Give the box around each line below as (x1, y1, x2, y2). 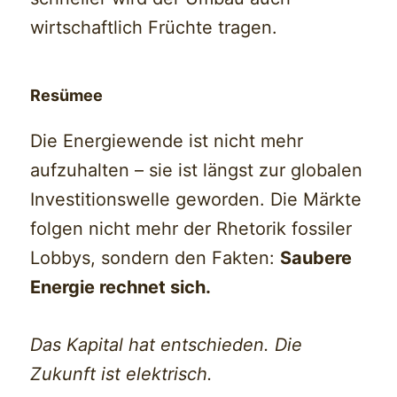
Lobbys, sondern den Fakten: (30, 247, 281, 269)
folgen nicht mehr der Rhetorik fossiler (30, 218, 353, 240)
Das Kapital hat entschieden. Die (30, 334, 303, 356)
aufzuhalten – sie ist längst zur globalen (30, 160, 363, 182)
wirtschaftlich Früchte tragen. (30, 17, 278, 39)
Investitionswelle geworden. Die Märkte (30, 189, 362, 211)
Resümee (30, 86, 104, 105)
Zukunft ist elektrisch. (30, 363, 214, 385)
